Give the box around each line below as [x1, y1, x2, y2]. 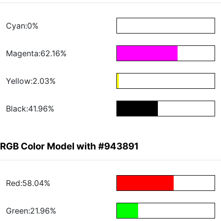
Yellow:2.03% [6, 76, 56, 86]
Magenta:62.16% [6, 48, 67, 59]
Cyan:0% [6, 21, 38, 31]
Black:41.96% [6, 104, 54, 114]
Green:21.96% [6, 206, 56, 216]
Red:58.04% [6, 178, 50, 188]
